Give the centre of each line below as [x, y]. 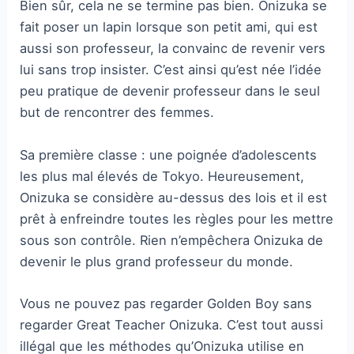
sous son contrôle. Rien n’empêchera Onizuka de [172, 240]
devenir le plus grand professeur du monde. [157, 261]
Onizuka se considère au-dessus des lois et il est [174, 197]
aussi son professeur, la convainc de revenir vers [173, 49]
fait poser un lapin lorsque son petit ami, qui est [169, 27]
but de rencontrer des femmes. [117, 113]
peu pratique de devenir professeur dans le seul [170, 91]
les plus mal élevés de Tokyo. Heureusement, [162, 176]
